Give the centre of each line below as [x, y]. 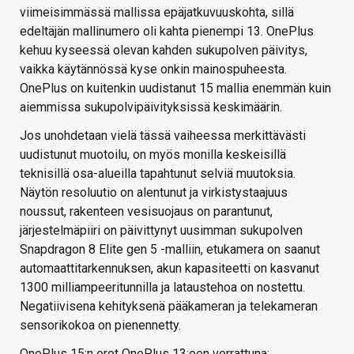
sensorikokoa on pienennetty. [100, 325]
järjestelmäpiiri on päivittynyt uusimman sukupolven [161, 230]
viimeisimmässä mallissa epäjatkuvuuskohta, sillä [157, 12]
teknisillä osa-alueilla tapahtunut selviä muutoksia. [158, 173]
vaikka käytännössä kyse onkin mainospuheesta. [153, 69]
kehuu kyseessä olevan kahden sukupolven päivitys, [164, 50]
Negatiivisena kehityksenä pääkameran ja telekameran [169, 306]
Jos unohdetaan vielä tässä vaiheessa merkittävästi [163, 135]
